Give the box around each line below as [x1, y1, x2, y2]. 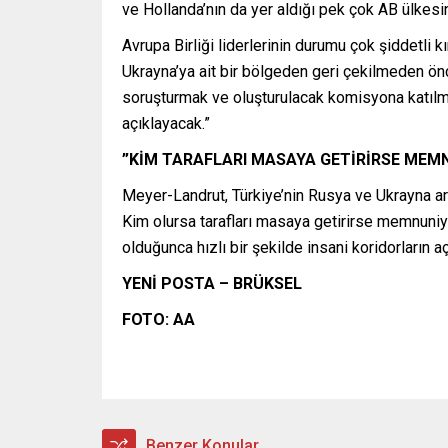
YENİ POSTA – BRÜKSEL [122, 273, 302, 293]
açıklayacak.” [122, 113, 210, 133]
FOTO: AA [122, 309, 195, 329]
